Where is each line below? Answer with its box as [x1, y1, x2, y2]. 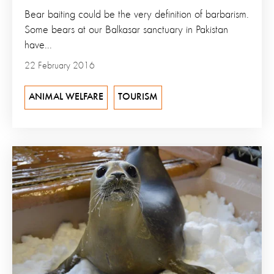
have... [24, 39, 52, 51]
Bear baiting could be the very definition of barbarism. [24, 9, 249, 20]
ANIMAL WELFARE [29, 92, 103, 102]
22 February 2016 [24, 61, 95, 71]
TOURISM [118, 92, 158, 102]
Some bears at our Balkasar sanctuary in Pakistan [24, 24, 228, 35]
